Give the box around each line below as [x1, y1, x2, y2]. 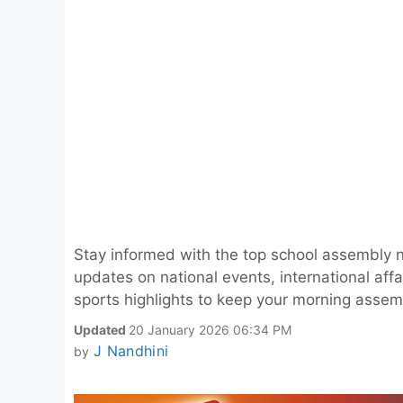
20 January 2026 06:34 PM [129, 322, 291, 337]
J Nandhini [93, 342, 169, 360]
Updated [74, 322, 129, 337]
